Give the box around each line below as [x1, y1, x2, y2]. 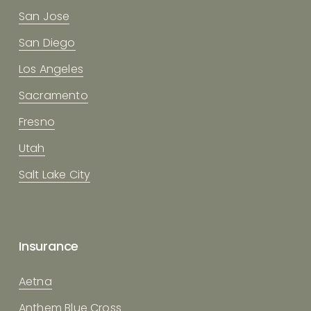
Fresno [18, 113, 55, 130]
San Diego [18, 34, 76, 51]
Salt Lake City [18, 166, 91, 183]
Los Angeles [18, 60, 83, 77]
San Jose [18, 8, 70, 24]
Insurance [18, 237, 79, 255]
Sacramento [18, 87, 88, 103]
